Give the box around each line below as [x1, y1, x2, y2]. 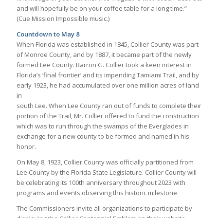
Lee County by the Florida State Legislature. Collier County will [16, 168, 197, 177]
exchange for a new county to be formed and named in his [16, 132, 189, 141]
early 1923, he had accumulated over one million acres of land [16, 81, 199, 90]
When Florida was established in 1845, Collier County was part [16, 40, 199, 49]
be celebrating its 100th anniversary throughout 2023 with [16, 178, 185, 187]
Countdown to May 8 [16, 30, 79, 39]
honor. [16, 142, 36, 151]
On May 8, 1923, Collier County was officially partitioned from [16, 158, 194, 167]
